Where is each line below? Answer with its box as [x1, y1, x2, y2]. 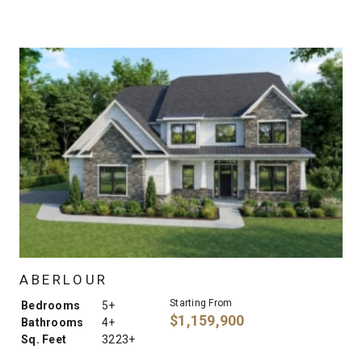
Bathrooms [21, 315, 84, 329]
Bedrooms [21, 298, 80, 312]
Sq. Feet [21, 332, 66, 346]
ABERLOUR [19, 271, 108, 288]
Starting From [170, 297, 233, 309]
